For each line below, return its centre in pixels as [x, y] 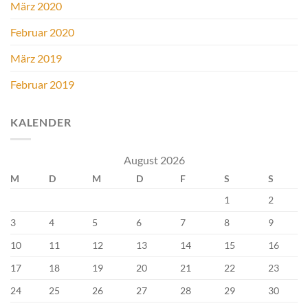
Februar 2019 [42, 85]
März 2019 [36, 58]
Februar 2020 [42, 32]
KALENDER [41, 122]
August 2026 [154, 159]
